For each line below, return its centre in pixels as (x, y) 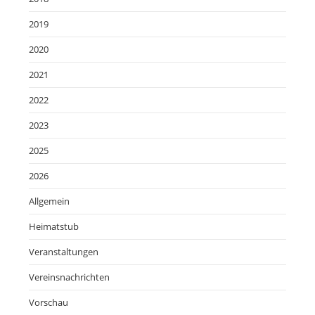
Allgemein (50, 201)
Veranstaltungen (64, 251)
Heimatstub (54, 226)
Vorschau (49, 302)
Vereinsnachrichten (70, 277)
